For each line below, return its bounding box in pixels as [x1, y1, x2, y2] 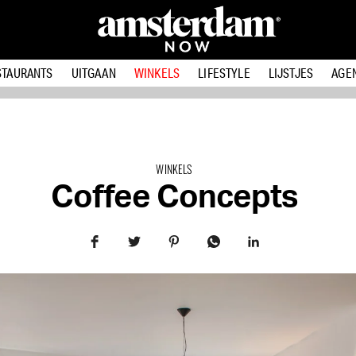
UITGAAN [71, 64, 116, 81]
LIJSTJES [268, 64, 314, 81]
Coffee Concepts [51, 182, 297, 214]
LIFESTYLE [198, 64, 250, 81]
